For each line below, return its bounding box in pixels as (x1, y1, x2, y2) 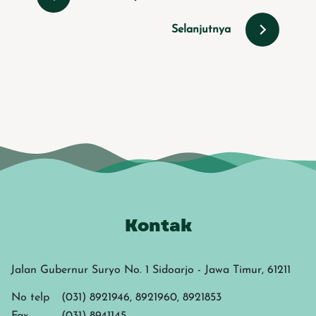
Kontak (124, 212, 192, 238)
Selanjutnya (171, 23, 231, 35)
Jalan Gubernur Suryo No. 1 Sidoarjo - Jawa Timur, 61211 (11, 265, 291, 276)
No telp (11, 292, 49, 304)
